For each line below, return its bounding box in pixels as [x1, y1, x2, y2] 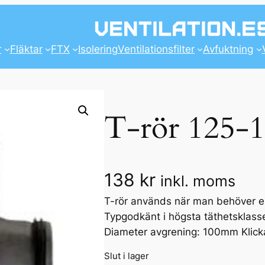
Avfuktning [203, 43, 254, 55]
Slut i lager [104, 250, 149, 261]
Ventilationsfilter [118, 43, 195, 55]
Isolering [78, 43, 118, 55]
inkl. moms [160, 172, 235, 190]
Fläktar [9, 43, 43, 55]
